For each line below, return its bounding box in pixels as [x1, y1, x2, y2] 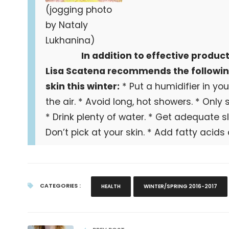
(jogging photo [45, 4, 112, 16]
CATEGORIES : [38, 181, 81, 190]
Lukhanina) [45, 34, 95, 47]
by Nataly [45, 19, 88, 31]
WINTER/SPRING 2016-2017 [143, 182, 217, 190]
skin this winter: [45, 80, 120, 93]
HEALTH [101, 182, 121, 190]
